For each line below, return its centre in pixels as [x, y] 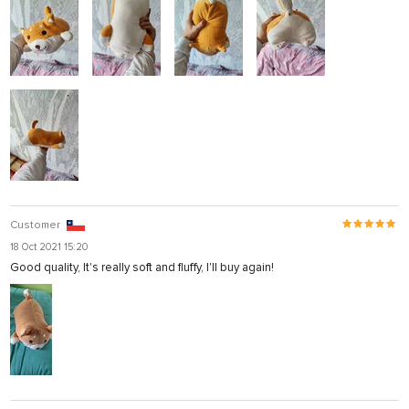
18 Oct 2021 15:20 [49, 247]
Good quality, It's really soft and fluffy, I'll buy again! [142, 268]
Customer [35, 225]
